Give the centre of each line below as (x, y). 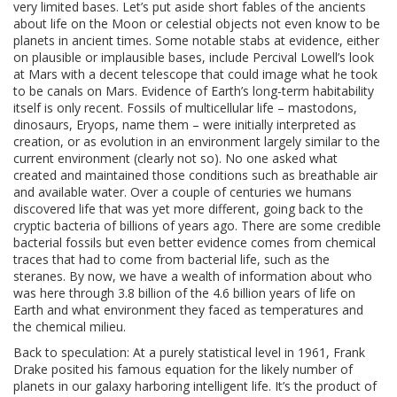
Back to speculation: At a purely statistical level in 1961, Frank (189, 352)
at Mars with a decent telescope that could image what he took (195, 74)
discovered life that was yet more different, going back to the (188, 208)
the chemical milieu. (70, 326)
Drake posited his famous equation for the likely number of (183, 369)
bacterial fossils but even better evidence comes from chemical (195, 242)
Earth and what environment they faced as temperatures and (188, 309)
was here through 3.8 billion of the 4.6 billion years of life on (184, 292)
